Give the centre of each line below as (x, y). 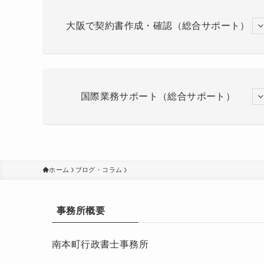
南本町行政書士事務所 (100, 244)
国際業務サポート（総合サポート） (158, 96)
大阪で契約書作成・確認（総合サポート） (158, 25)
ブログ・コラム (99, 170)
